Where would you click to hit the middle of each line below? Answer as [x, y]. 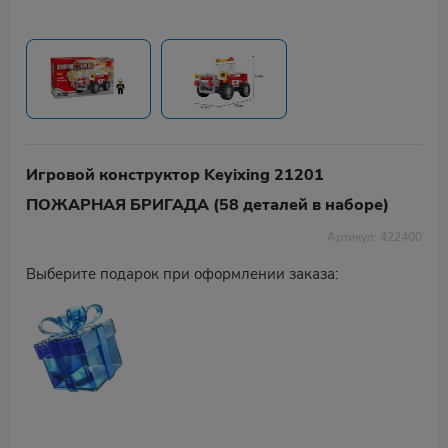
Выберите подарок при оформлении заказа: [182, 274]
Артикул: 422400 [374, 237]
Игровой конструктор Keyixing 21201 [175, 175]
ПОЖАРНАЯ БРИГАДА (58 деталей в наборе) [207, 205]
